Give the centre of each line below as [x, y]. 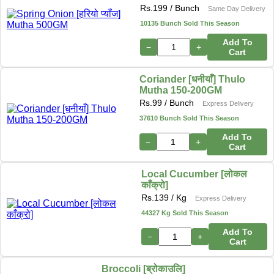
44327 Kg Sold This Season [185, 213]
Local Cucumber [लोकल [194, 174]
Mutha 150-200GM [181, 90]
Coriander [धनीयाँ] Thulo [193, 79]
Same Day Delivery [237, 8]
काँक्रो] [154, 185]
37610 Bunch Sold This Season [190, 118]
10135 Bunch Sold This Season [190, 23]
